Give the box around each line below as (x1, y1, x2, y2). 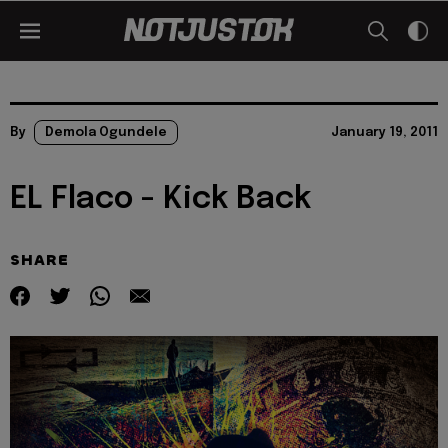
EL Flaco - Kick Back (10, 184, 311, 215)
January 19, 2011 (331, 126, 438, 139)
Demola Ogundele (45, 126, 167, 139)
